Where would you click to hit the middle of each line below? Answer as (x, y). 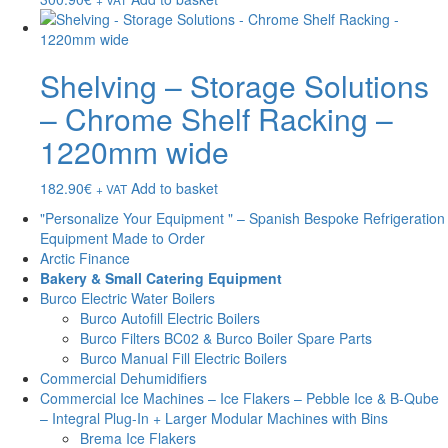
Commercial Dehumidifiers (123, 378)
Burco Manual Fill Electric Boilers (183, 358)
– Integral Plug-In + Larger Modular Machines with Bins (214, 418)
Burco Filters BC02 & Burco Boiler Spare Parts (226, 338)
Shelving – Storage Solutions (234, 86)
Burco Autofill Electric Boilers (170, 318)
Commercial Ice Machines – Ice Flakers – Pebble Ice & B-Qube (239, 398)
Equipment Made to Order (122, 238)
